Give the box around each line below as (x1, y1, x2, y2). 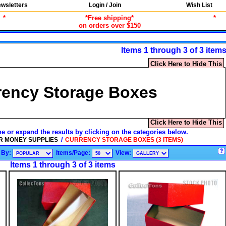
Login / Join (89, 2, 122, 9)
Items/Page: (56, 149, 92, 156)
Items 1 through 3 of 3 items (10, 160, 116, 169)
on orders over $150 (78, 22, 141, 29)
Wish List (186, 2, 213, 9)
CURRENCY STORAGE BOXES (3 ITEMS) (65, 136, 183, 143)
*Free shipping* (85, 14, 134, 22)
